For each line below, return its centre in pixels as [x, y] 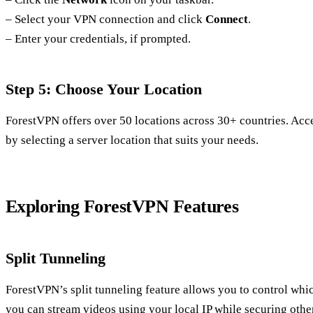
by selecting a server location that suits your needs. [132, 140]
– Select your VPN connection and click [105, 19]
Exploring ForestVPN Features [122, 206]
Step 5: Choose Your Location [104, 89]
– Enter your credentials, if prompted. [98, 38]
